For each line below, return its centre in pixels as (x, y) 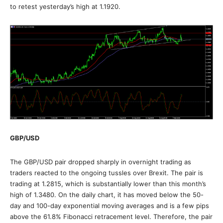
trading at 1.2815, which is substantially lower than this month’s (108, 184)
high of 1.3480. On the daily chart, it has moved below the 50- (107, 195)
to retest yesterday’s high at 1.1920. (65, 6)
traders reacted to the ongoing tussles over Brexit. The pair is (107, 173)
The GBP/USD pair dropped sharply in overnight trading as (101, 162)
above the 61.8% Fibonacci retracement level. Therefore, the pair (111, 217)
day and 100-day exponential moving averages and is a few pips (110, 206)
